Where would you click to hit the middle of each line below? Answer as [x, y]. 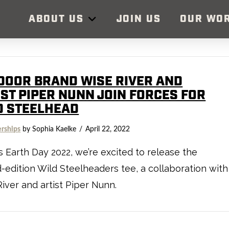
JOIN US [139, 19]
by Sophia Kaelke [49, 129]
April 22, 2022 [108, 129]
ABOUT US [56, 19]
